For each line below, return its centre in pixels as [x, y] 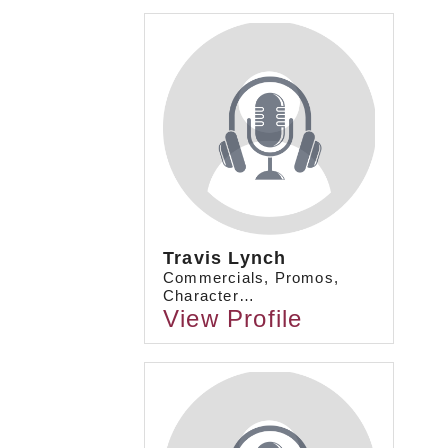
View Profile [233, 319]
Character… [209, 296]
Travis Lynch [225, 258]
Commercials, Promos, [251, 278]
